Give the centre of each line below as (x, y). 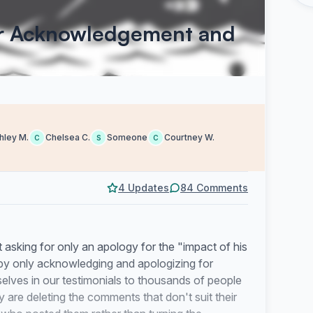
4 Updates (144, 188)
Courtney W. (189, 137)
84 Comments (214, 188)
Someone (127, 137)
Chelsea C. (68, 137)
